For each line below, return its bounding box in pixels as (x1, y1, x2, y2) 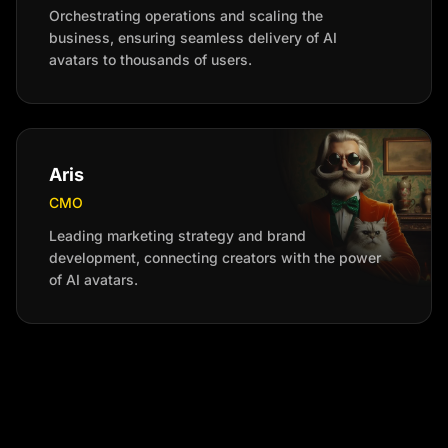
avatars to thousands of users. (49, 51, 252, 68)
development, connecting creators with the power (49, 249, 381, 266)
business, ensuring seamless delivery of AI (49, 29, 337, 46)
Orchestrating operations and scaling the (49, 7, 323, 24)
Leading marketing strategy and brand (49, 227, 306, 244)
